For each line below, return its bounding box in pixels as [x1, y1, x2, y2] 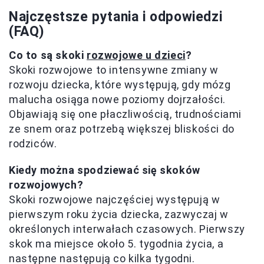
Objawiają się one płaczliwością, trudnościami [9, 107, 242, 120]
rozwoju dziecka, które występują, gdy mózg [9, 78, 231, 91]
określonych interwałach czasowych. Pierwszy [9, 222, 245, 235]
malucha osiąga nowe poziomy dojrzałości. [9, 93, 226, 105]
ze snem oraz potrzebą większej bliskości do [9, 122, 235, 135]
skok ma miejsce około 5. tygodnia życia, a [9, 237, 224, 250]
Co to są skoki [9, 48, 87, 61]
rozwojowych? [9, 178, 84, 191]
